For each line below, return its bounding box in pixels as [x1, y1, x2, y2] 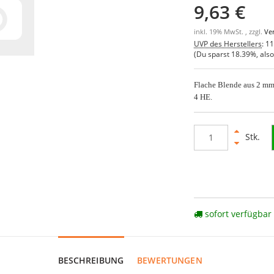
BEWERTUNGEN [137, 254, 202, 266]
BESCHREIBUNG [57, 254, 124, 266]
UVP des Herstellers [194, 38, 262, 48]
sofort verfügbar [202, 207, 272, 220]
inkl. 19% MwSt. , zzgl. [194, 27, 265, 36]
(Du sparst [194, 48, 232, 59]
